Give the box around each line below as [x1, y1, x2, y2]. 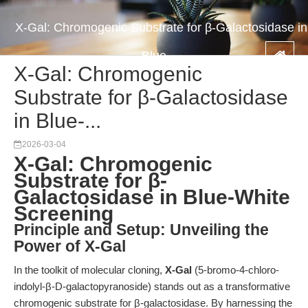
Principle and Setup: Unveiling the [14, 221, 269, 239]
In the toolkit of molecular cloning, [14, 264, 165, 276]
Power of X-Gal [14, 238, 126, 255]
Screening [14, 202, 113, 225]
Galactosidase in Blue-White [14, 186, 290, 208]
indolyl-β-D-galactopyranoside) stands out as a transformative [14, 280, 290, 292]
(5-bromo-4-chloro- [192, 264, 279, 276]
